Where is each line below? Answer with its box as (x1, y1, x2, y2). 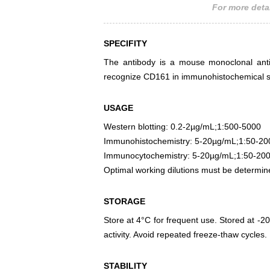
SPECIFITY (104, 39, 147, 49)
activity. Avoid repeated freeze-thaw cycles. (104, 230, 267, 240)
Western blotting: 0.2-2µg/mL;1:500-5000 (104, 122, 261, 132)
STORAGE (104, 196, 145, 207)
